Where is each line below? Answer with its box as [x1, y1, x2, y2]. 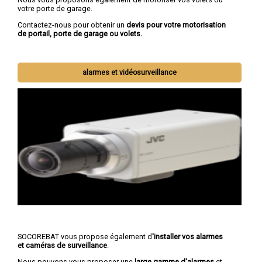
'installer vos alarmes [152, 232, 223, 242]
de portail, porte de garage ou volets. [18, 29, 142, 38]
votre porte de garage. [18, 4, 92, 13]
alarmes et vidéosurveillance [82, 68, 177, 77]
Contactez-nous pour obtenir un [18, 20, 126, 29]
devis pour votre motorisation [126, 20, 226, 29]
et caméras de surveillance [18, 241, 107, 250]
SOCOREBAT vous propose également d [18, 232, 152, 242]
